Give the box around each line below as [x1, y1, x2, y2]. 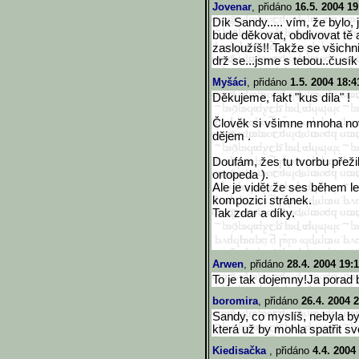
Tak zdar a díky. [212, 207, 295, 220]
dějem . [212, 130, 251, 143]
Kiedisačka [212, 345, 269, 357]
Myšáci [212, 76, 247, 88]
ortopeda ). [212, 168, 268, 181]
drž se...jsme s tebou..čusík [212, 54, 357, 67]
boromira [212, 295, 258, 307]
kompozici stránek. [212, 194, 312, 207]
